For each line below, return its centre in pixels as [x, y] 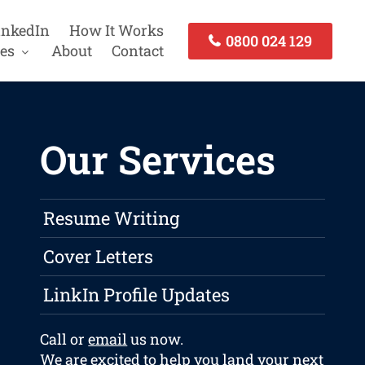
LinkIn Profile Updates [137, 295]
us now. [156, 339]
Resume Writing [112, 218]
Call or [64, 339]
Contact [137, 51]
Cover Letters [99, 257]
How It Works [116, 30]
